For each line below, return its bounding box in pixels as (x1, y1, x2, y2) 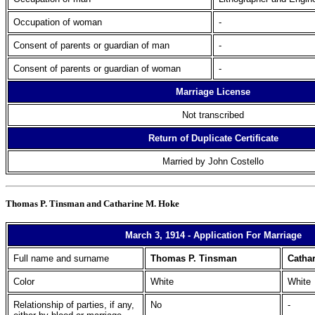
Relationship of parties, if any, (13, 300, 134, 310)
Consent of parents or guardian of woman (13, 63, 181, 74)
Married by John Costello (162, 156, 264, 167)
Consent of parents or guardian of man (13, 40, 169, 51)
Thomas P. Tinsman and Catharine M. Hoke (6, 198, 179, 209)
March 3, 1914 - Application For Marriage (124, 230, 302, 240)
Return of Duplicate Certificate (148, 133, 278, 143)
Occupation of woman (13, 17, 105, 27)
